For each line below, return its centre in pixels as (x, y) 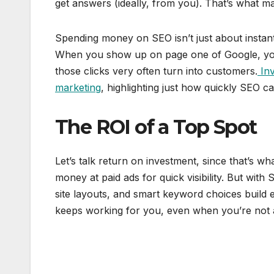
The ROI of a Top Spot (156, 127)
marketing (78, 87)
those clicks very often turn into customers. (156, 71)
